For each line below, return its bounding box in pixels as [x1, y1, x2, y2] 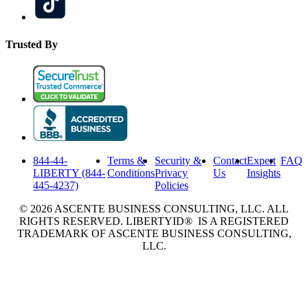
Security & [155, 154, 202, 166]
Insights [247, 166, 280, 179]
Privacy [155, 166, 188, 179]
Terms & [107, 154, 146, 166]
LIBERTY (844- [33, 166, 105, 179]
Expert [247, 154, 276, 166]
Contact [213, 154, 247, 166]
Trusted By [5, 38, 58, 50]
